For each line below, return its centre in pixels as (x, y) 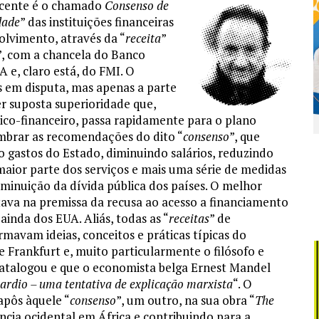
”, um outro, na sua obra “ (185, 300)
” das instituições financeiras (97, 22)
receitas (189, 219)
